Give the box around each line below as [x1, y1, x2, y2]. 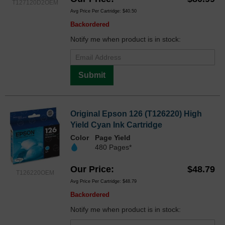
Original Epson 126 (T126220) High [70, 109, 202, 119]
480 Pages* [95, 143, 132, 152]
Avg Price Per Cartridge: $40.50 [70, 9, 137, 14]
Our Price [70, 164, 111, 175]
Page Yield [95, 134, 131, 142]
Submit [78, 71, 105, 80]
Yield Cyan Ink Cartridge [70, 121, 162, 130]
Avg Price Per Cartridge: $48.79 [70, 179, 137, 184]
